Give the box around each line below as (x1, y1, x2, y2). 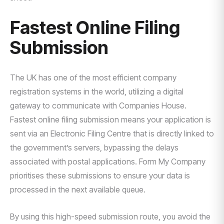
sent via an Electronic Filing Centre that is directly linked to (10, 128, 214, 138)
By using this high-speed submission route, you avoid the (10, 211, 210, 221)
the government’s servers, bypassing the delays (10, 142, 178, 152)
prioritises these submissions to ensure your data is (10, 170, 190, 180)
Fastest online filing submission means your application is (10, 114, 211, 124)
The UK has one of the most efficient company (10, 72, 176, 82)
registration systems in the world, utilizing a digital (10, 86, 183, 96)
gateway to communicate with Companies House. (10, 100, 186, 110)
